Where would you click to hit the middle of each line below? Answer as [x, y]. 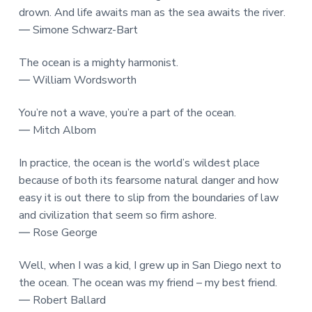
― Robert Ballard [62, 301]
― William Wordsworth [77, 80]
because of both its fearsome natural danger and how [148, 181]
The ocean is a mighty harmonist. [98, 63]
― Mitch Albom [57, 131]
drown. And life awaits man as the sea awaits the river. [152, 12]
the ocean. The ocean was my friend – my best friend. [148, 283]
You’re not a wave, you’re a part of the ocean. [127, 113]
